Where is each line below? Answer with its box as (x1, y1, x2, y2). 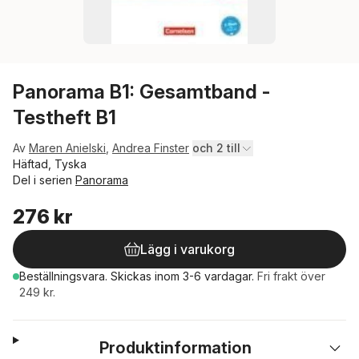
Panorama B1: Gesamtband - (13, 80, 270, 103)
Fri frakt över (257, 269, 325, 283)
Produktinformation (99, 338, 252, 357)
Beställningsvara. (19, 269, 111, 283)
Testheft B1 (13, 106, 116, 129)
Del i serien (13, 173, 75, 187)
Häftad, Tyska (13, 157, 87, 171)
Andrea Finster (112, 141, 189, 155)
